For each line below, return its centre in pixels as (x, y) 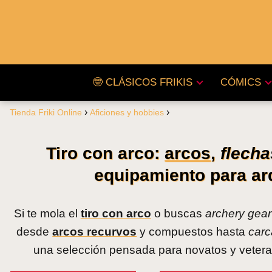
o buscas (178, 213)
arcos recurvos (95, 232)
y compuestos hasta (193, 232)
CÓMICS (240, 82)
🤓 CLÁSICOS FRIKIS (142, 82)
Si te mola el (47, 213)
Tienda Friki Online (46, 112)
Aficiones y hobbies (127, 112)
